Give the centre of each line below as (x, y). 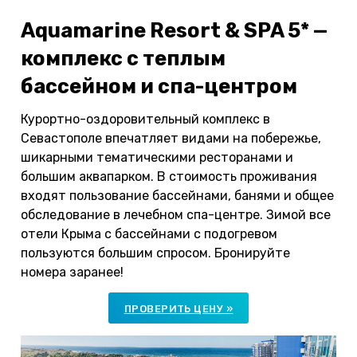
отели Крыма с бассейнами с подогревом (149, 233)
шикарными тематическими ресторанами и (157, 157)
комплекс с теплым (123, 58)
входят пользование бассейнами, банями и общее (177, 195)
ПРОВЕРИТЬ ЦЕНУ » (178, 308)
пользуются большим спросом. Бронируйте (155, 253)
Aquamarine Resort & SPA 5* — (174, 30)
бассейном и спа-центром (159, 86)
